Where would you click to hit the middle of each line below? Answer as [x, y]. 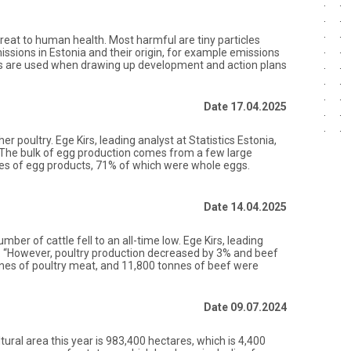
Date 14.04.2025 [245, 207]
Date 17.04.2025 [245, 107]
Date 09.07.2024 [245, 307]
